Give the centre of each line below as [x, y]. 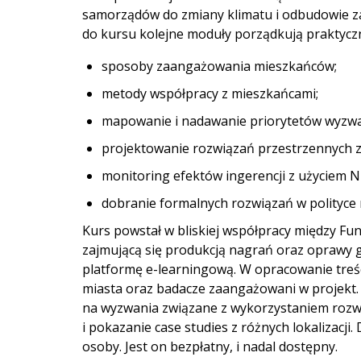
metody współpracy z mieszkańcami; [210, 93]
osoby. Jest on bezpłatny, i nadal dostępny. [210, 346]
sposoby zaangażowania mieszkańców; [219, 66]
